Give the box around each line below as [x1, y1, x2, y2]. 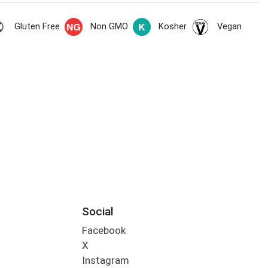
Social [81, 204, 114, 218]
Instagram [81, 254, 129, 267]
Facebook [81, 224, 126, 237]
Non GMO [90, 21, 128, 32]
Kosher [158, 21, 187, 32]
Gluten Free [14, 21, 60, 32]
